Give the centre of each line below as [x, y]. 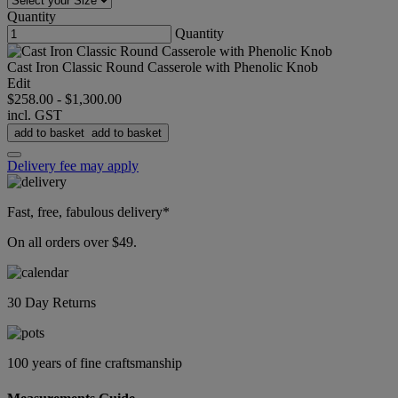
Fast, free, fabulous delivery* [88, 212]
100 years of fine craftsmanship [95, 363]
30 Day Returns [52, 303]
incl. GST [35, 115]
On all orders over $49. [72, 243]
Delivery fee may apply [73, 166]
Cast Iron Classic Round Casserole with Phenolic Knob [163, 68]
